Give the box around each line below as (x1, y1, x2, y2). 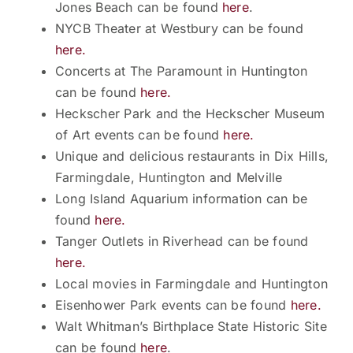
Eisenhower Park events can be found (55, 297, 291, 314)
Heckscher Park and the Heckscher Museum (55, 106, 325, 122)
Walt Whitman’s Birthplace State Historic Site (55, 318, 327, 335)
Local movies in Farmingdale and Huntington (55, 276, 329, 292)
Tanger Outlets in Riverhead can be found (55, 233, 309, 250)
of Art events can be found (55, 127, 224, 143)
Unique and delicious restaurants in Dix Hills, (55, 148, 329, 165)
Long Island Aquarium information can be (55, 191, 308, 207)
